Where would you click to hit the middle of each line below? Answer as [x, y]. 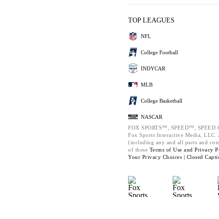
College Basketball [162, 100]
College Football [159, 52]
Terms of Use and [172, 150]
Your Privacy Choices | [157, 157]
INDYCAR [153, 68]
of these [139, 150]
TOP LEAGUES [151, 20]
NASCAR [152, 117]
